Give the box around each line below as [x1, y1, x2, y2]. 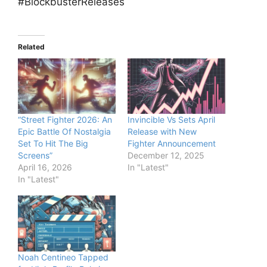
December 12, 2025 [128, 150, 204, 161]
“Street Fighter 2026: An [18, 114, 112, 125]
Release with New [128, 126, 197, 137]
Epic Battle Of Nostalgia [18, 126, 111, 137]
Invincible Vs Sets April [128, 114, 215, 125]
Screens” [18, 150, 52, 161]
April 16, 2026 [18, 162, 72, 173]
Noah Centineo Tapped [18, 252, 108, 262]
